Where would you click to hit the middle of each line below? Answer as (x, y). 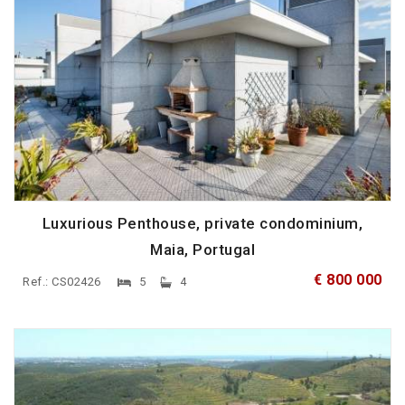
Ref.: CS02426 (63, 282)
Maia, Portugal (202, 250)
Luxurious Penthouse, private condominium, (202, 224)
